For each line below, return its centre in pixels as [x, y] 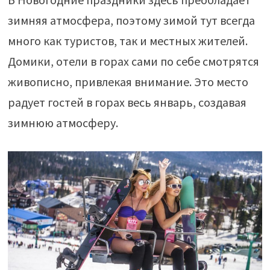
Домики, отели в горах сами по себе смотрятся [133, 61]
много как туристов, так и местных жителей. [127, 40]
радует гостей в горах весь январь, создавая [127, 102]
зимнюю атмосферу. [63, 122]
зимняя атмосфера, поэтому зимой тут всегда [131, 20]
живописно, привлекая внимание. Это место [128, 81]
